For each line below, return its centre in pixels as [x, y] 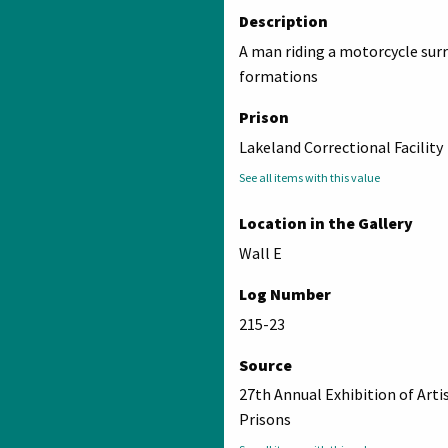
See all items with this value [309, 177]
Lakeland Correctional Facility [341, 146]
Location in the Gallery [326, 222]
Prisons [265, 419]
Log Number [285, 293]
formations [278, 76]
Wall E [260, 252]
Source [265, 364]
